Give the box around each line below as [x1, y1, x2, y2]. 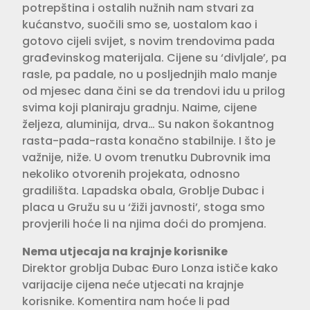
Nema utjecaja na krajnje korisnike [22, 243, 228, 259]
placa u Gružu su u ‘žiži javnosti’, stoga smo [22, 199, 265, 215]
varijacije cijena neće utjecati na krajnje [22, 276, 244, 293]
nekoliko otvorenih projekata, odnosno [22, 165, 240, 182]
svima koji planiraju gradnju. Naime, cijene [22, 99, 257, 116]
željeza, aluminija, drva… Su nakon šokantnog [22, 116, 274, 132]
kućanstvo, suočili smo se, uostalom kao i [22, 16, 257, 33]
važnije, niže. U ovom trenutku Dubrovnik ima [22, 149, 271, 165]
